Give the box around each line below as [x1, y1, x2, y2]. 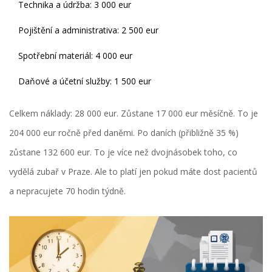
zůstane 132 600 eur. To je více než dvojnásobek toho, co [9, 146, 237, 158]
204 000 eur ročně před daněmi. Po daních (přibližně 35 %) [9, 127, 239, 139]
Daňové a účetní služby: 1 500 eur [18, 75, 151, 87]
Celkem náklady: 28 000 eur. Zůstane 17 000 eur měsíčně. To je [9, 107, 258, 120]
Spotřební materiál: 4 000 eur [18, 50, 132, 62]
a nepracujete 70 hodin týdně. [9, 185, 126, 197]
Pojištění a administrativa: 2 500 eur [18, 24, 158, 36]
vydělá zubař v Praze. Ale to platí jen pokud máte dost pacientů [9, 166, 257, 178]
